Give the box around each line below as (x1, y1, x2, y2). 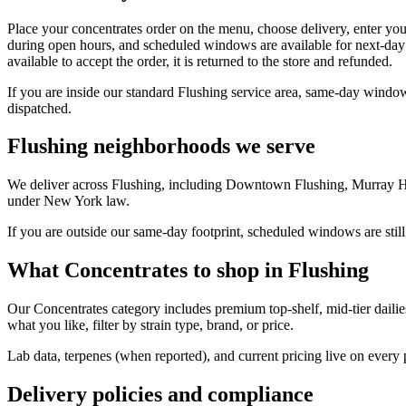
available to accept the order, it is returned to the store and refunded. (7, 53, 392, 69)
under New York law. (7, 193, 130, 209)
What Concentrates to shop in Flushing (7, 258, 369, 283)
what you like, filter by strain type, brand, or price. (7, 317, 294, 333)
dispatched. (7, 100, 72, 116)
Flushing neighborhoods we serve (7, 134, 315, 159)
